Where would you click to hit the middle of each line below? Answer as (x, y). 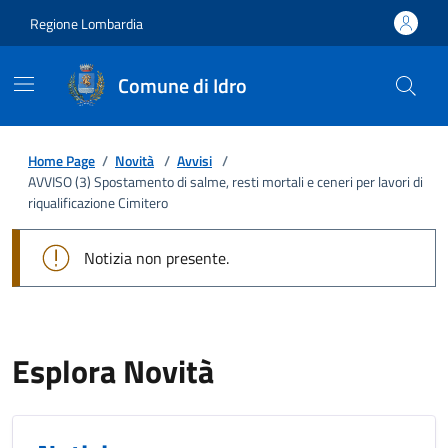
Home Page (61, 160)
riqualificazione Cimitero (98, 202)
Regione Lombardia (86, 23)
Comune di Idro (182, 85)
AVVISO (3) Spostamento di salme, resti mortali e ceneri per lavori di (225, 181)
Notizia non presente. (156, 258)
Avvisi (194, 160)
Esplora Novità (113, 371)
